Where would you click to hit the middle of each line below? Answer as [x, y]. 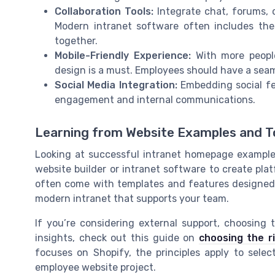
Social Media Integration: [116, 85]
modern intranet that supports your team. [132, 198]
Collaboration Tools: [104, 11]
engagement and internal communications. [155, 99]
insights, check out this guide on [117, 238]
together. [76, 41]
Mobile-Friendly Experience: [123, 55]
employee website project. [95, 267]
